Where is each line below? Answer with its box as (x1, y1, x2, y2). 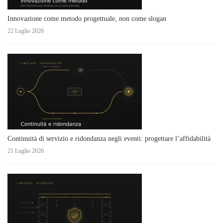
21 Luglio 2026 (7, 147, 44, 154)
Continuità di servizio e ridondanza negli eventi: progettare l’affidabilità (7, 134, 211, 142)
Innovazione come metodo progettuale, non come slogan (7, 14, 166, 22)
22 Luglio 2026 (7, 27, 44, 34)
